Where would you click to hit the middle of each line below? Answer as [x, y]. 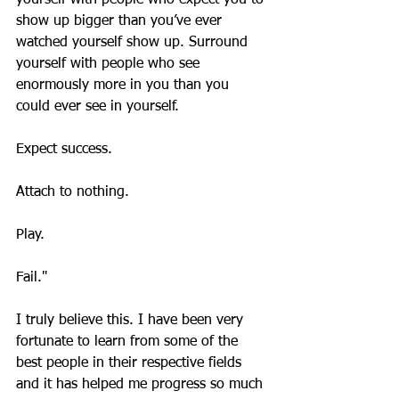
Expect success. [64, 150]
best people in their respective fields [131, 364]
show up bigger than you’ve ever [121, 22]
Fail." [32, 278]
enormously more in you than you [125, 86]
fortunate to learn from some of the [129, 342]
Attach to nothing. [73, 193]
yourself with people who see [110, 65]
